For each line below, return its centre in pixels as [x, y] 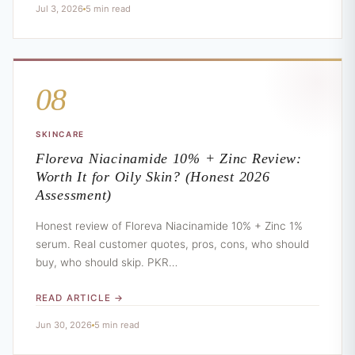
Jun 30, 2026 [64, 325]
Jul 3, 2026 [59, 9]
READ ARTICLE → [80, 298]
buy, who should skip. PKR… [107, 263]
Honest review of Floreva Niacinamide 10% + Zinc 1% [169, 226]
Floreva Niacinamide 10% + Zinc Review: [169, 159]
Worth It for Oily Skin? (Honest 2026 [153, 177]
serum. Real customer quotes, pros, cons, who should [172, 244]
